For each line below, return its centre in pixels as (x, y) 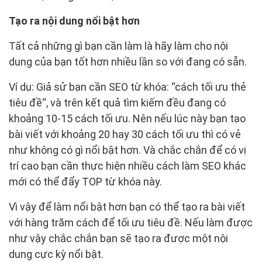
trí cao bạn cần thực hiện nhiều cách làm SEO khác (127, 166)
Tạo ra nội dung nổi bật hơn (74, 21)
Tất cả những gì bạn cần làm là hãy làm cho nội (118, 46)
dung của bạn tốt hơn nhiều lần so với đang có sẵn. (128, 62)
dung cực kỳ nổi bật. (56, 254)
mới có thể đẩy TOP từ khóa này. (85, 182)
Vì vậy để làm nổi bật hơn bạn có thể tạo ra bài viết (127, 207)
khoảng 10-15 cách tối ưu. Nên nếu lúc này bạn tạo (127, 119)
